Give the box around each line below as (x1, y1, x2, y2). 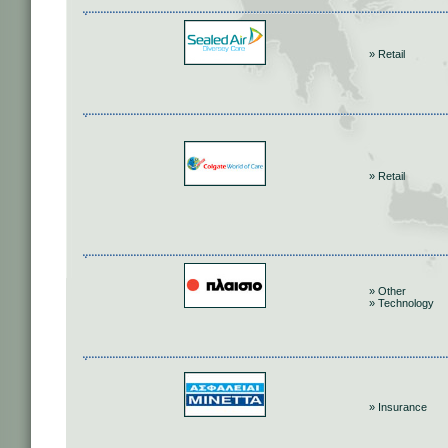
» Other (369, 285, 406, 297)
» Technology (369, 297, 434, 309)
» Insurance (369, 401, 427, 413)
